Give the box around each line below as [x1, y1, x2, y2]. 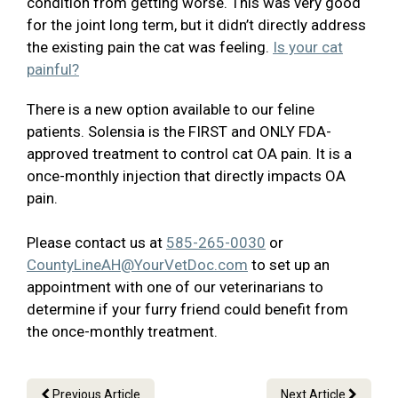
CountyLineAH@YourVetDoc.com [27, 256, 248, 275]
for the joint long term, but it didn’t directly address [27, 16, 366, 35]
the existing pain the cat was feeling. [27, 38, 273, 57]
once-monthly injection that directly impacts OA [27, 167, 346, 186]
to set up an [248, 256, 330, 275]
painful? [27, 60, 79, 79]
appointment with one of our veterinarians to [27, 278, 323, 297]
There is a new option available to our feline [27, 100, 314, 119]
